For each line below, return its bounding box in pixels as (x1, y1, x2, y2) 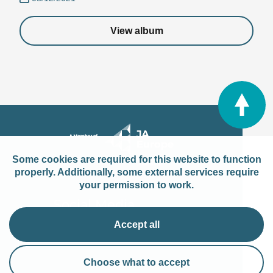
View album (110, 25, 163, 36)
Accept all (113, 219, 160, 230)
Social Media (54, 197, 135, 212)
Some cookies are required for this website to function (12, 154, 261, 165)
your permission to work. (79, 180, 194, 190)
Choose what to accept (83, 257, 190, 268)
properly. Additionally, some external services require (14, 167, 259, 177)
